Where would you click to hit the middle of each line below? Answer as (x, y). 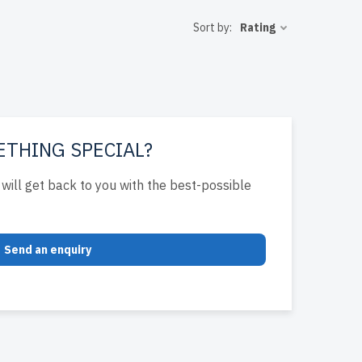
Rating (258, 27)
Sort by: (213, 27)
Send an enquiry (48, 250)
